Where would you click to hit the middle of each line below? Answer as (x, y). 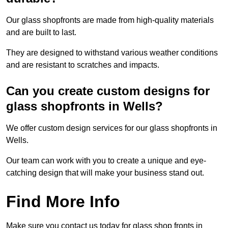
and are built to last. (41, 33)
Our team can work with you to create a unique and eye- (106, 161)
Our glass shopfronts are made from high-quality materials (110, 20)
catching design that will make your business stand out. (105, 173)
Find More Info (63, 202)
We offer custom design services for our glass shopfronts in (112, 128)
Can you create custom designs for (108, 91)
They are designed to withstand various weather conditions (112, 53)
